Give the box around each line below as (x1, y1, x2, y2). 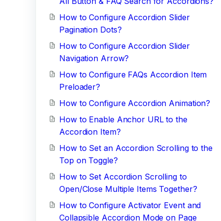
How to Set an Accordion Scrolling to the (59, 143, 213, 153)
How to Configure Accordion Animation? (59, 98, 211, 108)
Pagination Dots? (59, 25, 122, 35)
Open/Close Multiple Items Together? (59, 184, 197, 194)
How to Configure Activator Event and (59, 200, 201, 210)
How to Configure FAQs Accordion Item (59, 70, 207, 79)
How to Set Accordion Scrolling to (59, 172, 187, 182)
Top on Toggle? (59, 155, 118, 165)
